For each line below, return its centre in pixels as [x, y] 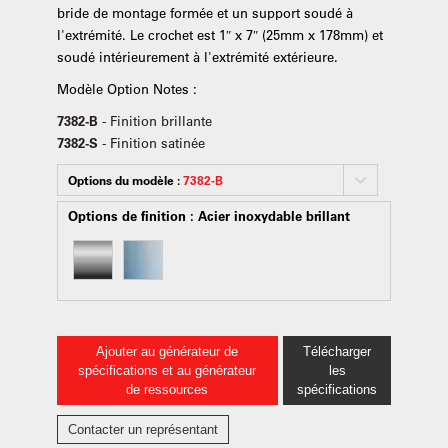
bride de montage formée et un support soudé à [204, 12]
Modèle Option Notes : [126, 88]
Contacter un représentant [142, 429]
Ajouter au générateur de [167, 351]
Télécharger [337, 351]
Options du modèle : [125, 180]
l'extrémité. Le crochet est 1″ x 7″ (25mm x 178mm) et [219, 34]
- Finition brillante [156, 120]
